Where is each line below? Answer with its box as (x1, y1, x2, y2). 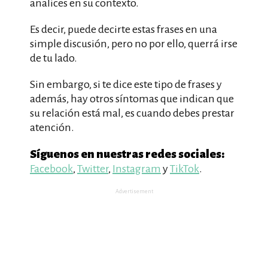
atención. (30, 121, 74, 133)
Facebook (30, 163, 73, 175)
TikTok (170, 163, 199, 175)
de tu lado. (30, 52, 77, 64)
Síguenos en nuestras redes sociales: (30, 148, 224, 160)
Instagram (112, 163, 161, 175)
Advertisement (115, 188, 153, 194)
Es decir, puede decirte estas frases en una (30, 23, 217, 35)
